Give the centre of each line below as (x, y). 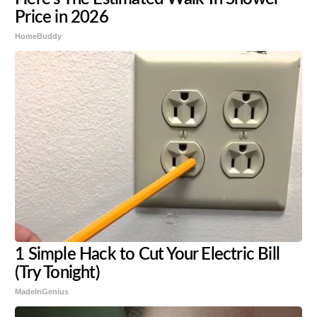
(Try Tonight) (57, 273)
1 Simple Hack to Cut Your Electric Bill (147, 255)
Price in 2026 (62, 18)
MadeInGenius (42, 292)
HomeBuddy (39, 36)
